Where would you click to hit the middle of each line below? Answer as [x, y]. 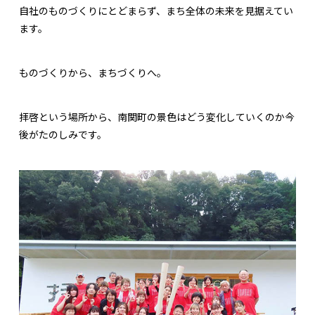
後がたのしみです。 [63, 135]
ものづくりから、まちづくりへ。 [93, 73]
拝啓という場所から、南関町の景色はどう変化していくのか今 [157, 117]
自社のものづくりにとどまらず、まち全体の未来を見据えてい [156, 11]
